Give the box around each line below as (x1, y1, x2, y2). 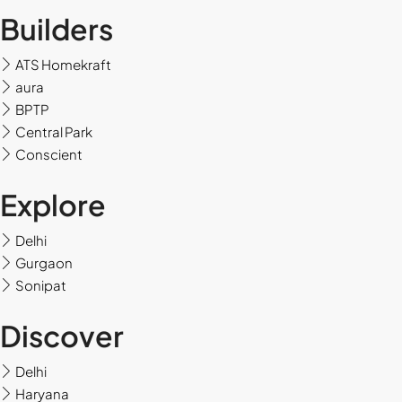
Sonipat (15, 276, 66, 294)
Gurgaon (15, 254, 73, 272)
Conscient (15, 145, 83, 163)
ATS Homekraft (15, 56, 111, 74)
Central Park (15, 123, 92, 141)
